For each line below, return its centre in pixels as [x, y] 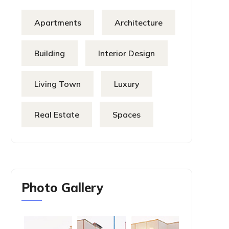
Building [50, 53]
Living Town [58, 84]
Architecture [139, 22]
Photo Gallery [62, 188]
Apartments [58, 22]
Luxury [127, 84]
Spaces [127, 114]
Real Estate [57, 114]
